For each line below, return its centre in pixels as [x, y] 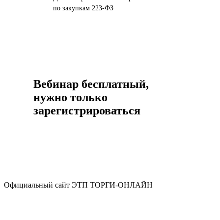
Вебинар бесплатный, [91, 84]
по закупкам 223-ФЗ [83, 8]
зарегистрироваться [87, 111]
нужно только [70, 97]
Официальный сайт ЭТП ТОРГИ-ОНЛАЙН [78, 185]
